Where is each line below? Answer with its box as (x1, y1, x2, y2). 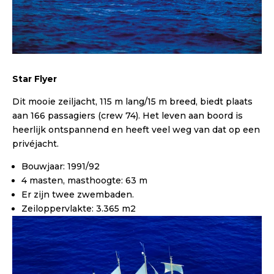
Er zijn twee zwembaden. (21, 189, 134, 201)
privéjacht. (12, 138, 59, 150)
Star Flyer (12, 73, 57, 85)
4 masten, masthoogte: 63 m (21, 175, 147, 187)
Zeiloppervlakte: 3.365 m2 (21, 203, 136, 215)
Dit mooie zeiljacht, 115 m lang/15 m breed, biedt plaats (12, 96, 253, 108)
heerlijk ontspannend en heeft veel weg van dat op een (12, 124, 260, 136)
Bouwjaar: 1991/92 (21, 161, 100, 172)
